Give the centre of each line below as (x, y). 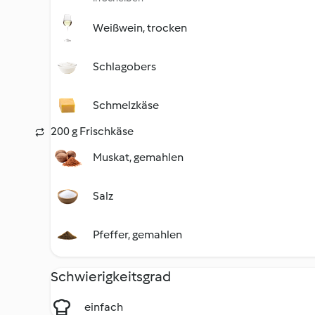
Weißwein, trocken (140, 28)
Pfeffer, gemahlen (137, 234)
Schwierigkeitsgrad (111, 276)
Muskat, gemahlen (138, 157)
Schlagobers (124, 66)
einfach (104, 307)
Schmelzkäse (126, 105)
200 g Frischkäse (92, 131)
